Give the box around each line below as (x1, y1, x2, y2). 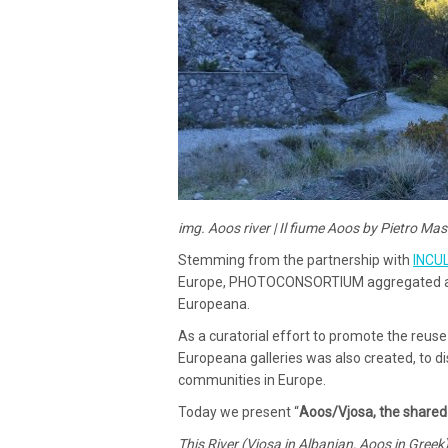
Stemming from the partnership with (178, 252, 413, 269)
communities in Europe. (178, 372, 326, 389)
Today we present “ (178, 404, 299, 421)
